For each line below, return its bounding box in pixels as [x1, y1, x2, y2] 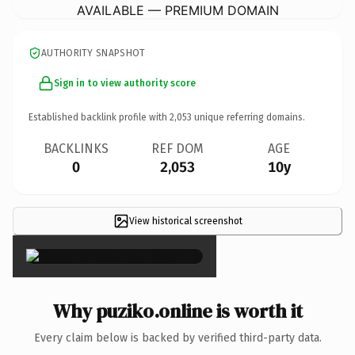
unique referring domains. [192, 111, 305, 123]
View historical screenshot [128, 215, 242, 227]
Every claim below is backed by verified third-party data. [33, 330, 322, 345]
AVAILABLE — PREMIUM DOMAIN [76, 2, 279, 18]
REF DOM [151, 140, 204, 156]
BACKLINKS [44, 140, 109, 156]
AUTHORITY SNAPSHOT [41, 47, 146, 59]
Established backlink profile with [29, 111, 170, 123]
